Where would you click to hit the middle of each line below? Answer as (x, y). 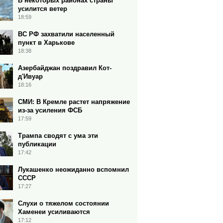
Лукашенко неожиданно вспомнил (73, 169)
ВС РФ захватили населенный (66, 34)
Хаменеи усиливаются (54, 212)
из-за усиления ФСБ (50, 110)
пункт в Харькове (46, 43)
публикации (37, 144)
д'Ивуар (30, 76)
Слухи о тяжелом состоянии (63, 203)
